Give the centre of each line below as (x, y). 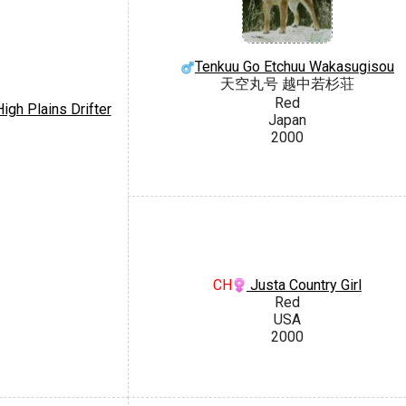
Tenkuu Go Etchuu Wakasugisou (295, 67)
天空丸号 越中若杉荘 (287, 84)
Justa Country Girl (304, 285)
